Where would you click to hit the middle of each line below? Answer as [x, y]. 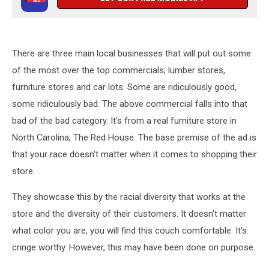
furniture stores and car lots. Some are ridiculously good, [124, 87]
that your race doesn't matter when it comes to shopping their [134, 154]
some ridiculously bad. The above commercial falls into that [130, 104]
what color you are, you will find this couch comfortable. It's [129, 230]
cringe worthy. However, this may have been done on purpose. [134, 247]
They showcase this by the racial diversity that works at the [129, 197]
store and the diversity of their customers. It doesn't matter [129, 213]
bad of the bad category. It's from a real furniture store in [124, 120]
